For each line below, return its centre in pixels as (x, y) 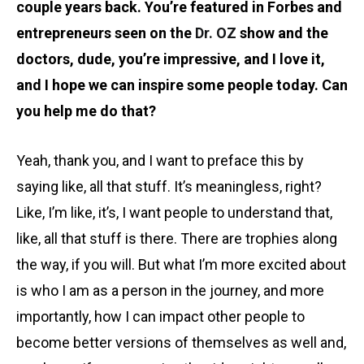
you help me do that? (86, 111)
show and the (282, 33)
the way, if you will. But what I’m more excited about (181, 265)
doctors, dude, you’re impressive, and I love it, (171, 59)
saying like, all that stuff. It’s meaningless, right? (169, 187)
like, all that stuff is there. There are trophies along (177, 239)
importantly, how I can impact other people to (160, 317)
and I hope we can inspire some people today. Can (182, 85)
